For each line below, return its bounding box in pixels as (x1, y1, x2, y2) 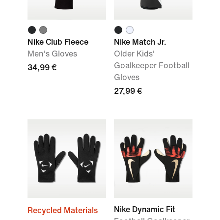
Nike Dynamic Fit (114, 205, 175, 214)
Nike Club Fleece (27, 38, 88, 46)
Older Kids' (114, 50, 155, 58)
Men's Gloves (27, 50, 77, 58)
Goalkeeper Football (114, 61, 190, 70)
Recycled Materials (27, 206, 98, 215)
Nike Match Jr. (114, 38, 166, 46)
